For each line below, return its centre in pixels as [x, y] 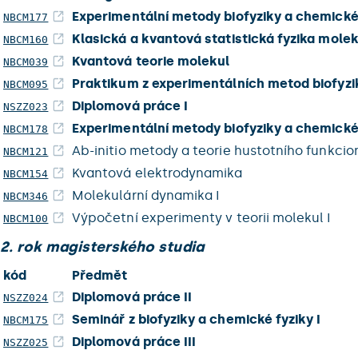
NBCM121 [26, 151]
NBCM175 [26, 320]
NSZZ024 [26, 298]
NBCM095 [26, 84]
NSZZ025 [26, 342]
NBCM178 [26, 129]
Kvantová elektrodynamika [157, 173]
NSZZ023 [26, 107]
